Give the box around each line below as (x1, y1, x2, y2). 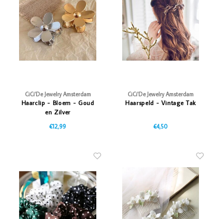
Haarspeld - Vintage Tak (125, 99, 196, 107)
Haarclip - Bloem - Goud (21, 99, 94, 107)
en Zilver (45, 108, 70, 116)
